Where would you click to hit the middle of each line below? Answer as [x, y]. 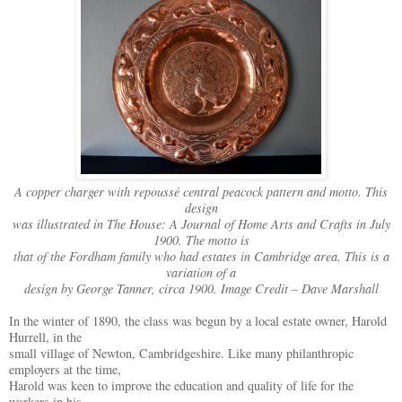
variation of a [201, 273]
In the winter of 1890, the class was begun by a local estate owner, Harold [198, 321]
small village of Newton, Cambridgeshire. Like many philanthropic [181, 354]
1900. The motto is [201, 240]
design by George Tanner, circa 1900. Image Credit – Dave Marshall [201, 289]
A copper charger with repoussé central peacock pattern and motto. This [201, 192]
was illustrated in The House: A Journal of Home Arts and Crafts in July [201, 224]
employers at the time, [65, 370]
